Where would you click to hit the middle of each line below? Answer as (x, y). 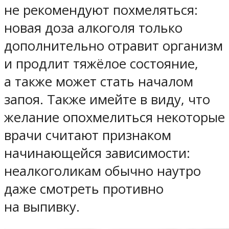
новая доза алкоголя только (93, 28)
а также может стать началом (99, 81)
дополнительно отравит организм (113, 45)
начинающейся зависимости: (97, 153)
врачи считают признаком (88, 135)
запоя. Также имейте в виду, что (107, 99)
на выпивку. (42, 207)
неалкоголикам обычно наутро (102, 171)
